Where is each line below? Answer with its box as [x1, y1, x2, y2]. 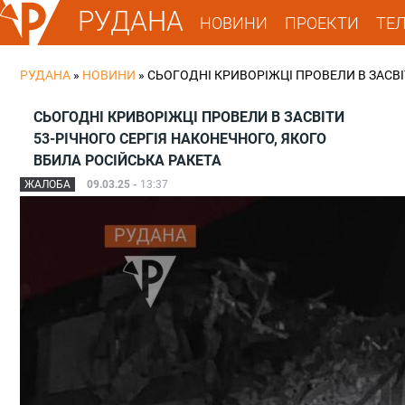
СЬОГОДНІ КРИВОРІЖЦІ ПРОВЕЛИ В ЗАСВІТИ [33, 108, 344, 126]
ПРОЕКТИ [285, 13, 360, 33]
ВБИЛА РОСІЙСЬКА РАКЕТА [33, 152, 221, 169]
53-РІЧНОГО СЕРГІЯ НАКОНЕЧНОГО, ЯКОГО [33, 130, 326, 147]
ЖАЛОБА [24, 178, 71, 191]
